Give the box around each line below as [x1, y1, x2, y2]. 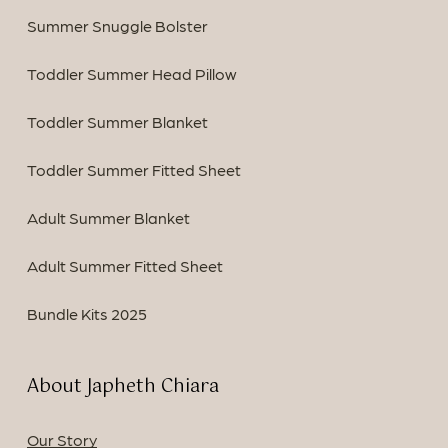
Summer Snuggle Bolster [26, 16, 208, 36]
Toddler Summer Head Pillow [26, 64, 237, 84]
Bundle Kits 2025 [26, 304, 147, 324]
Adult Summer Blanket [26, 208, 190, 228]
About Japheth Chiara [26, 372, 219, 403]
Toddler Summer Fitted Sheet [26, 160, 241, 180]
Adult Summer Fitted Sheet [26, 256, 223, 276]
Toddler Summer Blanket [26, 112, 208, 132]
